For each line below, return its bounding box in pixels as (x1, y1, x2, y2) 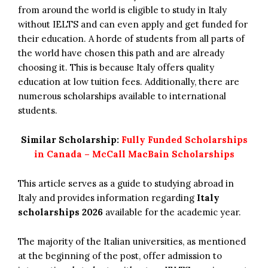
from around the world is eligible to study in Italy (18, 4, 227, 16)
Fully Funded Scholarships (121, 133, 248, 145)
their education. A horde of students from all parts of (18, 32, 245, 44)
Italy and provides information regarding (18, 191, 194, 203)
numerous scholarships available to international (18, 90, 226, 102)
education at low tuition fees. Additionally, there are (18, 75, 239, 87)
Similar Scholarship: (20, 133, 121, 145)
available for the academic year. (105, 206, 241, 218)
